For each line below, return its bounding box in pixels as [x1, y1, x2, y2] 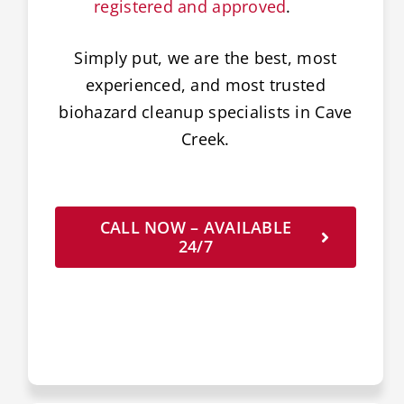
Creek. [181, 127, 230, 150]
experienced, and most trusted [85, 73, 326, 96]
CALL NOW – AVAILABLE [99, 216, 292, 238]
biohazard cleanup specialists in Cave [59, 100, 353, 123]
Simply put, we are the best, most [74, 46, 337, 69]
